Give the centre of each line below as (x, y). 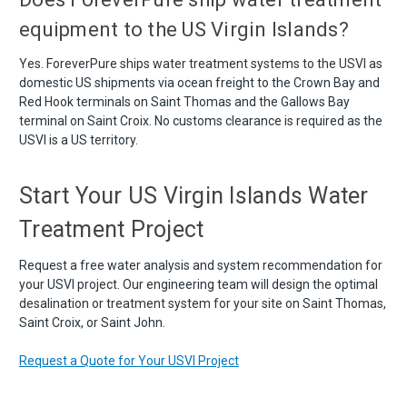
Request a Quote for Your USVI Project (129, 360)
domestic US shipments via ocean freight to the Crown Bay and (199, 82)
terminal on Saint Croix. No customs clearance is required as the (201, 120)
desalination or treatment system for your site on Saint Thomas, (203, 303)
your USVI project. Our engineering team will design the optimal (199, 284)
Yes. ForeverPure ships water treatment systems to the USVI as (201, 63)
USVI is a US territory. (79, 139)
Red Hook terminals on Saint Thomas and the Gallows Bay (184, 101)
